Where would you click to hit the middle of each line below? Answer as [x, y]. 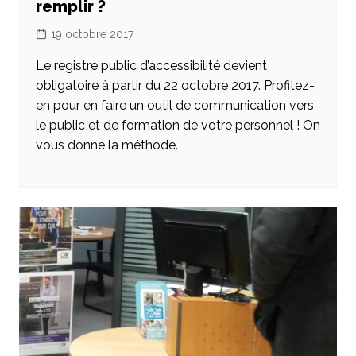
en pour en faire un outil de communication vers [174, 106]
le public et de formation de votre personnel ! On [178, 126]
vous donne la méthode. [106, 145]
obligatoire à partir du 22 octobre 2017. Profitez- [175, 86]
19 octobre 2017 [92, 35]
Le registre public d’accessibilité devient [151, 66]
